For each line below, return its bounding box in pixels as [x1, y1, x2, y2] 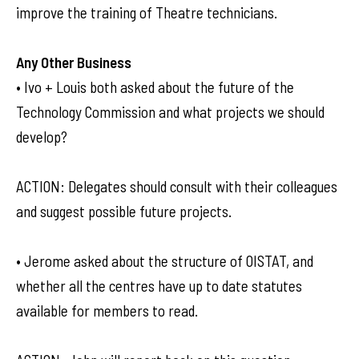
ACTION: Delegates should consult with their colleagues [16, 177, 337, 196]
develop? [16, 127, 67, 146]
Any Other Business [16, 53, 131, 71]
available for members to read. [16, 301, 198, 320]
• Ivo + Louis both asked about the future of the [16, 78, 294, 96]
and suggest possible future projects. [16, 202, 232, 220]
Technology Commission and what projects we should [16, 103, 325, 121]
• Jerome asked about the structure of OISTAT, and [16, 252, 313, 270]
